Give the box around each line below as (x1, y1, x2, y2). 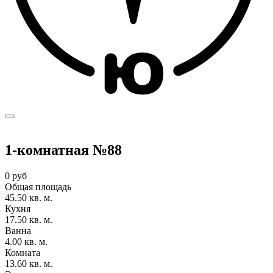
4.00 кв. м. (5, 236, 48, 247)
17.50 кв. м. (5, 214, 52, 225)
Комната (5, 247, 40, 258)
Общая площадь (5, 181, 71, 192)
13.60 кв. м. (5, 258, 52, 269)
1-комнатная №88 (5, 142, 122, 158)
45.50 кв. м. (5, 192, 52, 203)
